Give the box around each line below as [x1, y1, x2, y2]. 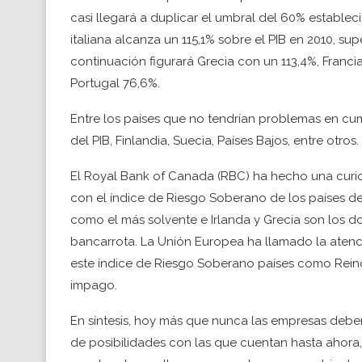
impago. [70, 278, 117, 293]
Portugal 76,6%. [70, 76, 160, 90]
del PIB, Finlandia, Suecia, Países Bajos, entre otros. [70, 133, 359, 148]
